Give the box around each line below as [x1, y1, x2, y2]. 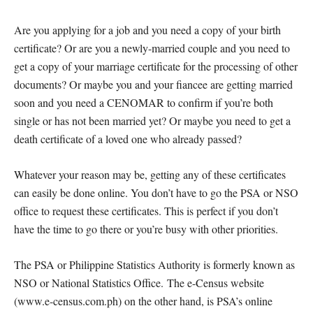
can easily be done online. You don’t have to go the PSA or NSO [14, 185, 298, 200]
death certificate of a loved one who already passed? [14, 131, 242, 146]
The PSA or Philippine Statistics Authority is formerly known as [14, 257, 295, 272]
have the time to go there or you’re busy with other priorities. [14, 221, 278, 236]
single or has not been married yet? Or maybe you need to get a [14, 113, 291, 128]
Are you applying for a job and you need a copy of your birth [14, 22, 281, 37]
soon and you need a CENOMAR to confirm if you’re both [14, 95, 273, 110]
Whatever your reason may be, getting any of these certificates [14, 167, 286, 182]
